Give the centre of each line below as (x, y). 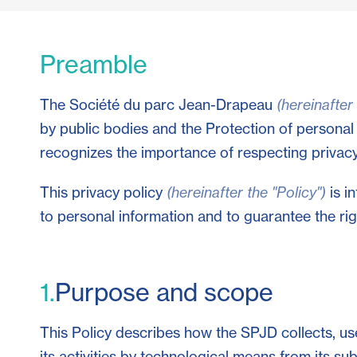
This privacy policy (103, 192)
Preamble (94, 64)
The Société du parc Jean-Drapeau (158, 104)
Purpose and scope (164, 292)
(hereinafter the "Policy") (246, 192)
